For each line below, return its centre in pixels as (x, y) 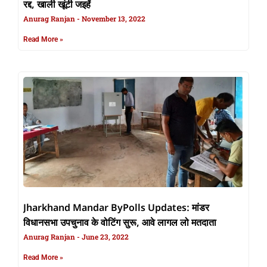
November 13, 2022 (113, 19)
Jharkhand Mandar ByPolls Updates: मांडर (116, 209)
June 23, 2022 (104, 237)
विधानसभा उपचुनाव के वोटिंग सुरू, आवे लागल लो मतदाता (120, 224)
